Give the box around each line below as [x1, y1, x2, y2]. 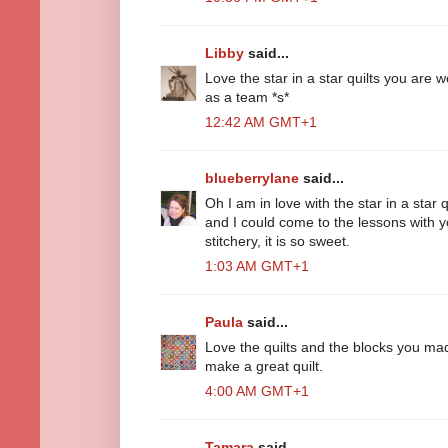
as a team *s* [205, 88, 289, 105]
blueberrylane [205, 169, 299, 186]
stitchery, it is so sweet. [205, 232, 350, 249]
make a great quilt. [205, 357, 323, 374]
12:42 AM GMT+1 [205, 113, 317, 130]
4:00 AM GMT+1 [205, 382, 309, 399]
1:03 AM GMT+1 [205, 257, 309, 274]
